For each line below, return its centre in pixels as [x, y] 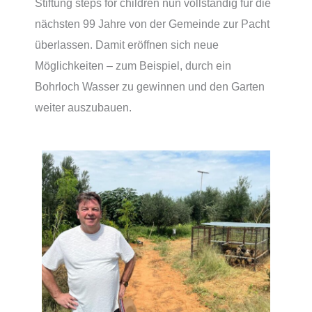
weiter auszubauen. [83, 108]
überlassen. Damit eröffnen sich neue [127, 45]
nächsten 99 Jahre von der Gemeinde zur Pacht [152, 24]
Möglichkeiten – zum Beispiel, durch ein [133, 66]
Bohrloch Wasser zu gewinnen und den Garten [150, 87]
